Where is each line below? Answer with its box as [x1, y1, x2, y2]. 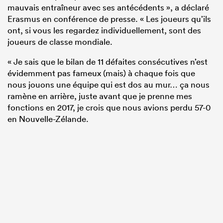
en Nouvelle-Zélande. [7, 113, 89, 124]
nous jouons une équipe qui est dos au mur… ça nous [7, 79, 210, 90]
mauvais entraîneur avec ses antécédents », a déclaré [7, 1, 209, 12]
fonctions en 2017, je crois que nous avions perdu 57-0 [7, 102, 211, 112]
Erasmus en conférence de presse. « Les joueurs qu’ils [7, 13, 211, 24]
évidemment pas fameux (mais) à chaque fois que [7, 67, 195, 78]
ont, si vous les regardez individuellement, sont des [7, 24, 201, 35]
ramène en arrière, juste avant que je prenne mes [7, 90, 192, 101]
